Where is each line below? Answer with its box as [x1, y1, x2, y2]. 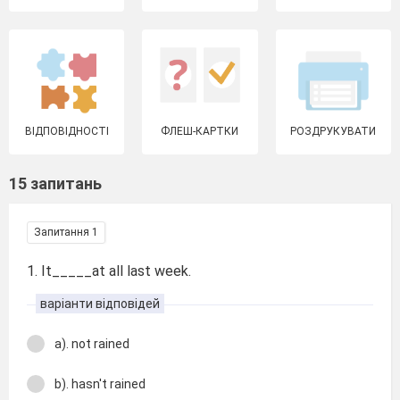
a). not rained [54, 337, 129, 351]
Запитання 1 [34, 226, 98, 238]
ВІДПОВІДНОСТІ [24, 125, 109, 137]
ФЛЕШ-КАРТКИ [161, 125, 239, 137]
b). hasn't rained [54, 376, 146, 391]
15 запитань [9, 174, 102, 193]
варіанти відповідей [40, 296, 160, 311]
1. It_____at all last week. [27, 262, 191, 279]
